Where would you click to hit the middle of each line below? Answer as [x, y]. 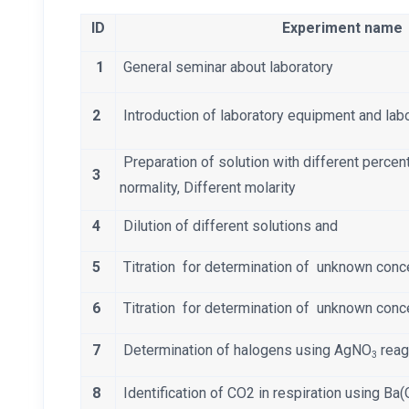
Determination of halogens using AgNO [244, 351]
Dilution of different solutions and [227, 226]
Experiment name [342, 28]
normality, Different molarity [210, 188]
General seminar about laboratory [225, 68]
